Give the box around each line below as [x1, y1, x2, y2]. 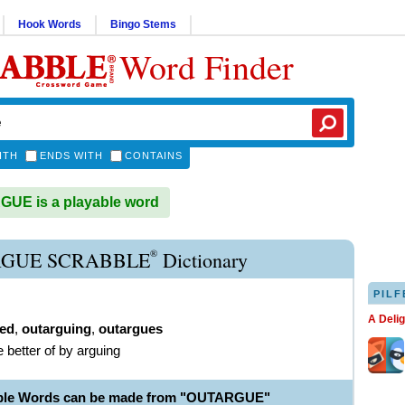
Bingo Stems [110, 18, 176, 31]
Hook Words [18, 18, 81, 31]
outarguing [22, 321, 91, 336]
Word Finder [119, 43, 294, 89]
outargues [99, 321, 163, 336]
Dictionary [157, 247, 248, 273]
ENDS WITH [40, 150, 103, 161]
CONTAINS [125, 150, 183, 161]
